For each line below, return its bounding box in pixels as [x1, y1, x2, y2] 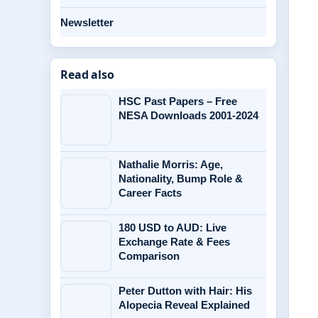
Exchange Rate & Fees [119, 236, 230, 248]
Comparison [119, 250, 180, 262]
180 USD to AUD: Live [119, 221, 226, 234]
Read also [60, 67, 114, 82]
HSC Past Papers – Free [119, 95, 237, 107]
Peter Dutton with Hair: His [119, 285, 252, 297]
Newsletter [60, 16, 114, 28]
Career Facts [119, 187, 182, 199]
